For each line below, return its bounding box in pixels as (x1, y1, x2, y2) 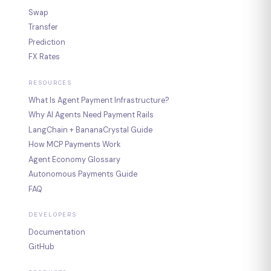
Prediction (28, 37, 66, 47)
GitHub (28, 242, 55, 252)
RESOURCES (28, 79, 73, 86)
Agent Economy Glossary (28, 154, 121, 165)
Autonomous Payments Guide (28, 169, 138, 179)
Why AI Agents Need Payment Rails (28, 110, 154, 120)
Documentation (28, 227, 86, 237)
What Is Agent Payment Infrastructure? (28, 95, 170, 105)
